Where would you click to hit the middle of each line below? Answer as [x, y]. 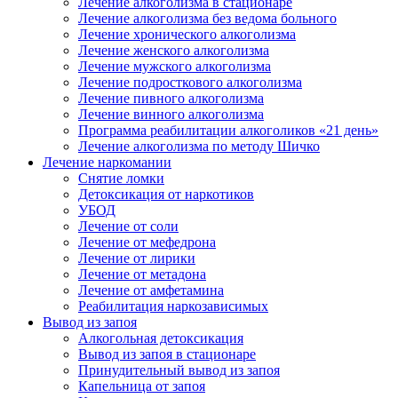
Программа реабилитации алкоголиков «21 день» [228, 130]
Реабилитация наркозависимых [173, 306]
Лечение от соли [128, 226]
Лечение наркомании [107, 162]
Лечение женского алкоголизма [174, 50]
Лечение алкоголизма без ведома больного [207, 18]
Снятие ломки [121, 178]
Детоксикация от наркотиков [166, 194]
